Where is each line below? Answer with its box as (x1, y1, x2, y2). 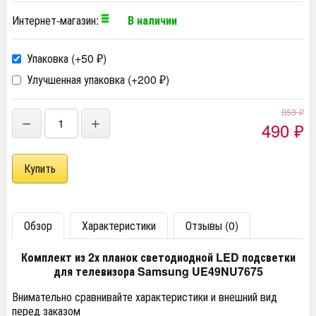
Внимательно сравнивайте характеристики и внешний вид (12, 288, 277, 305)
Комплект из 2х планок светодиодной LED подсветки (20, 249, 296, 266)
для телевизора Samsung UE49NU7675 (53, 263, 263, 280)
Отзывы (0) (186, 217, 238, 234)
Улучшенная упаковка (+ (24, 71, 138, 88)
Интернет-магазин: (12, 12, 102, 29)
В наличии (128, 12, 177, 29)
